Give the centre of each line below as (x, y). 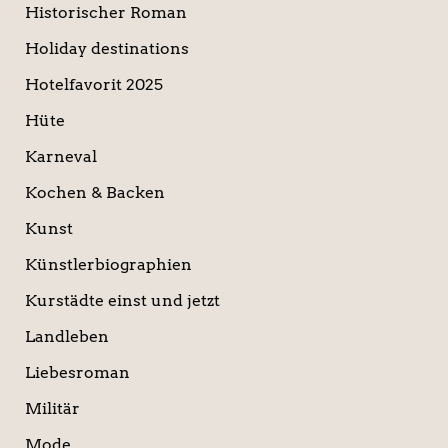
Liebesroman (77, 373)
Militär (52, 409)
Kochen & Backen (94, 193)
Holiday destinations (106, 49)
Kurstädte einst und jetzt (122, 301)
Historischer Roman (105, 13)
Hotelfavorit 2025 (93, 85)
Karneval (60, 157)
